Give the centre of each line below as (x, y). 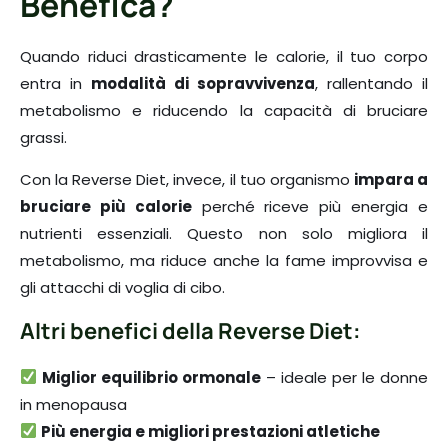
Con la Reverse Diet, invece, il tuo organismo (187, 179)
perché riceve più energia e (310, 206)
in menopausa (73, 404)
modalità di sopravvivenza (203, 84)
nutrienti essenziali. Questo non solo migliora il (224, 233)
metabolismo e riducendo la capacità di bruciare (224, 111)
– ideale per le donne (345, 377)
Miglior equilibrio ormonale (152, 377)
